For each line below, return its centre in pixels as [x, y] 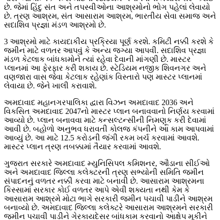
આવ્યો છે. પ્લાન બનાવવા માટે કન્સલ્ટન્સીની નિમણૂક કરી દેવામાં [105, 120]
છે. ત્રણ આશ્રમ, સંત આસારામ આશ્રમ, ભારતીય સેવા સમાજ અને [110, 16]
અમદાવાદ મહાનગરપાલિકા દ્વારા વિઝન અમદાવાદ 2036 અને [99, 103]
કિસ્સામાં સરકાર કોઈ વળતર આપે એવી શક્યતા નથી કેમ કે [97, 190]
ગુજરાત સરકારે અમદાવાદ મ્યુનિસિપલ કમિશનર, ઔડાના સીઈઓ [107, 164]
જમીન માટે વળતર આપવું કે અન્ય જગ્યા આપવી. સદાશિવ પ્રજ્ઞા [105, 51]
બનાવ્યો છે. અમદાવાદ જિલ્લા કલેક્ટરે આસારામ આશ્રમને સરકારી [109, 208]
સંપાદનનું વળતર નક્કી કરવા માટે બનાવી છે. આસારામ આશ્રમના [104, 181]
